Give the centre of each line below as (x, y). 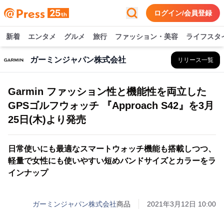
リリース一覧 (195, 60)
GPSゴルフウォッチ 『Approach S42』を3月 (111, 105)
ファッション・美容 (146, 36)
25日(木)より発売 (47, 119)
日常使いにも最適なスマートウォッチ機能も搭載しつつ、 (112, 149)
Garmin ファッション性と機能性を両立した (107, 91)
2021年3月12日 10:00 (181, 204)
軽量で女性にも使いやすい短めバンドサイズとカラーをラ (112, 161)
